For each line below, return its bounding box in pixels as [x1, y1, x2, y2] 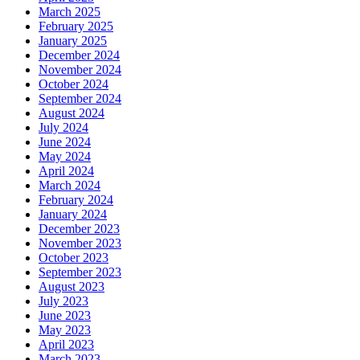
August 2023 [39, 280, 104, 294]
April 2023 [39, 337, 94, 352]
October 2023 [39, 251, 108, 265]
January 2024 [39, 207, 107, 222]
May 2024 [39, 149, 91, 164]
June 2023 [39, 309, 91, 323]
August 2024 [39, 106, 104, 121]
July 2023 [39, 294, 88, 309]
